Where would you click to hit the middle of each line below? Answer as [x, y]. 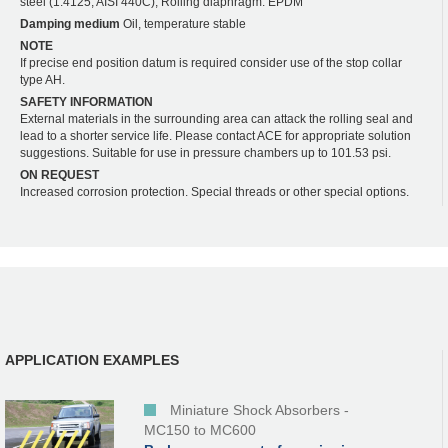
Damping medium [70, 23]
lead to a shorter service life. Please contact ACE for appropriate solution [215, 135]
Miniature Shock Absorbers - [259, 410]
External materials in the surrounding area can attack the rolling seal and [216, 118]
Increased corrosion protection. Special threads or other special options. [214, 191]
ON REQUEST [59, 174]
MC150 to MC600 [200, 430]
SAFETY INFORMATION [86, 101]
